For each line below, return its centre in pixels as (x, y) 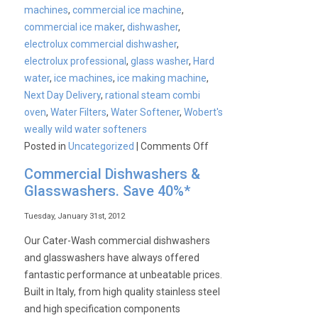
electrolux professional (76, 61)
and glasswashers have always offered (112, 258)
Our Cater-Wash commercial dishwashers (117, 241)
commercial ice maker (74, 27)
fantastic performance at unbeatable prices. (124, 275)
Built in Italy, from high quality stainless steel (122, 292)
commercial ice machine (127, 10)
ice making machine (162, 78)
